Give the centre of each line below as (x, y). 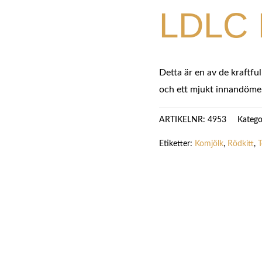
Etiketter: (177, 144)
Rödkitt (241, 144)
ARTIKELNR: (183, 120)
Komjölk (209, 144)
